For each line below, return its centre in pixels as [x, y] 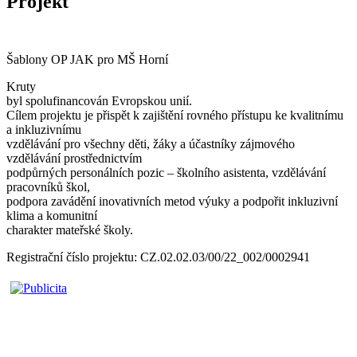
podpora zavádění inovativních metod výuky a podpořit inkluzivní [172, 201]
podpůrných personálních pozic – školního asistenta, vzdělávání [166, 172]
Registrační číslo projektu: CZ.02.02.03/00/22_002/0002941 [158, 257]
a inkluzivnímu [44, 129]
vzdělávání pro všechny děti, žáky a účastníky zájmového [151, 143]
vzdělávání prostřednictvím [74, 158]
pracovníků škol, [48, 186]
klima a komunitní [52, 215]
